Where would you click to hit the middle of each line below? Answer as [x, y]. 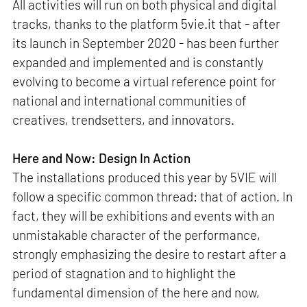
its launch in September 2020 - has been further [146, 42]
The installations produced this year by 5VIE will [145, 177]
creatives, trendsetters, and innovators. [124, 119]
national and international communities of [130, 100]
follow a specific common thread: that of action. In [153, 196]
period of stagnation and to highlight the [124, 273]
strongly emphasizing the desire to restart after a [150, 254]
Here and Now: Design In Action [102, 158]
